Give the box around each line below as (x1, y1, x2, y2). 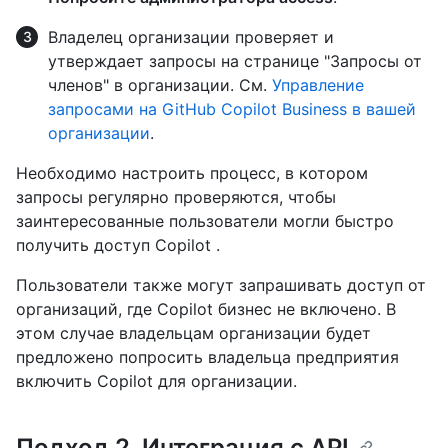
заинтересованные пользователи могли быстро (16, 211, 394, 232)
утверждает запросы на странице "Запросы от (48, 51, 422, 72)
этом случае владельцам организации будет (16, 323, 371, 344)
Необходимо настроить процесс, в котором (16, 163, 368, 184)
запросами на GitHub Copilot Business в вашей (48, 99, 416, 120)
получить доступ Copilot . (16, 235, 220, 256)
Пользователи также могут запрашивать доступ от (16, 275, 426, 296)
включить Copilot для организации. (16, 371, 297, 392)
